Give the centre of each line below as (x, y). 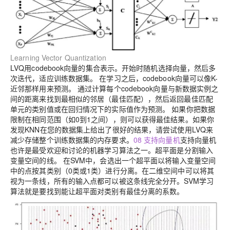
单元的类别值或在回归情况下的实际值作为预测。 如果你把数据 (113, 109)
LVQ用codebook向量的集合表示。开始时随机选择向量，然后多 (113, 68)
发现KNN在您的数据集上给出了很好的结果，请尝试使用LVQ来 (112, 129)
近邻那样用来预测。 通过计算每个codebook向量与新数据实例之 (114, 88)
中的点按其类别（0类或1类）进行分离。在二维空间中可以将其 (112, 170)
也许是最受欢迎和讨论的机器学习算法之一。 (83, 150)
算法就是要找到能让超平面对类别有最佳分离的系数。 (97, 191)
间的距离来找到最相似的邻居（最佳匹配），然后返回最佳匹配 (112, 98)
